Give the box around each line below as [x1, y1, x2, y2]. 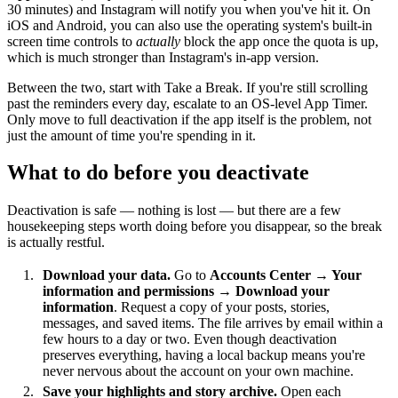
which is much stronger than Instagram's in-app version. [7, 49, 319, 65]
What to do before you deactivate [7, 161, 309, 185]
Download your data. [43, 267, 171, 283]
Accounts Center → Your [210, 267, 362, 283]
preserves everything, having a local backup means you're [43, 346, 365, 362]
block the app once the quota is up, [180, 33, 378, 49]
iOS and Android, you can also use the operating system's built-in [7, 17, 372, 33]
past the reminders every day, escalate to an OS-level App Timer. [7, 95, 368, 111]
